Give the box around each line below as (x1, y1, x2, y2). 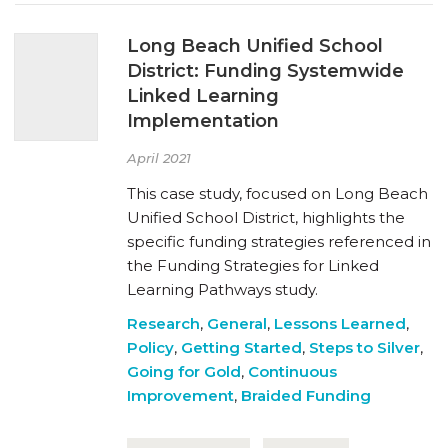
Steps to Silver (309, 337, 420, 357)
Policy (127, 337, 174, 357)
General (207, 313, 267, 333)
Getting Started (181, 337, 302, 357)
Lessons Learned (274, 313, 406, 333)
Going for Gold (127, 361, 241, 381)
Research (127, 313, 200, 333)
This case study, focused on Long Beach (127, 183, 428, 203)
